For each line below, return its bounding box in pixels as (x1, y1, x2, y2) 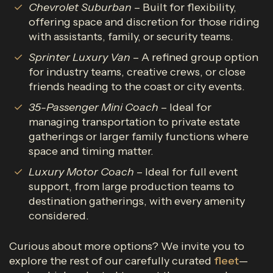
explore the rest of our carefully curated (9, 254, 214, 268)
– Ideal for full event (136, 165, 238, 179)
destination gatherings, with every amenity (29, 194, 245, 208)
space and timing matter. (29, 144, 154, 158)
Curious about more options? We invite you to (9, 239, 244, 253)
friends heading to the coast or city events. (29, 80, 245, 93)
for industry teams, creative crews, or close (29, 65, 246, 79)
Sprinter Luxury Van (29, 51, 130, 64)
